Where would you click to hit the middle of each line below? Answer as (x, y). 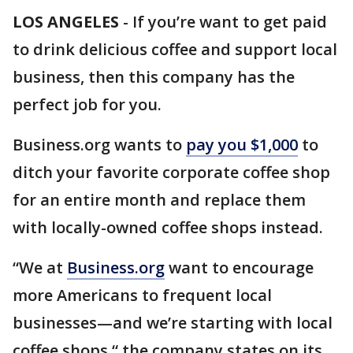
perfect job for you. (87, 104)
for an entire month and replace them (159, 200)
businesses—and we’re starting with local (173, 323)
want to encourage (239, 268)
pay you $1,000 (242, 145)
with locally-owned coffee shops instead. (168, 227)
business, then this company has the (154, 77)
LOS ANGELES (66, 22)
